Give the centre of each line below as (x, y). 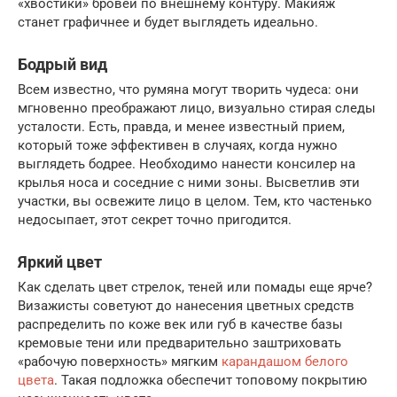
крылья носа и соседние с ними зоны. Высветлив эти (189, 183)
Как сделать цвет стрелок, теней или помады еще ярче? (195, 288)
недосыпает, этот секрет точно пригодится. (156, 220)
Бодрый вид (66, 65)
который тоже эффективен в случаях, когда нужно (178, 146)
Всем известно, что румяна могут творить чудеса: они (188, 90)
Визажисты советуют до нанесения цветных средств (186, 306)
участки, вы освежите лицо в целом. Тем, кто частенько (195, 202)
